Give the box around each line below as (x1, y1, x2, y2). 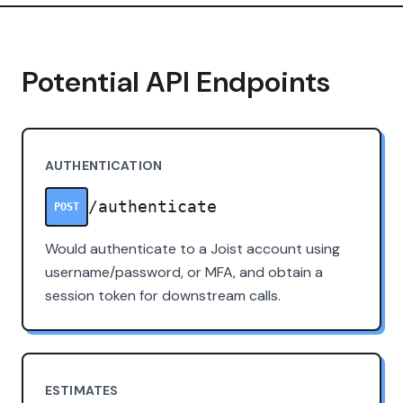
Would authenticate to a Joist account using (45, 238, 340, 258)
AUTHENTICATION (45, 157, 162, 174)
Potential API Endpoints (22, 62, 330, 101)
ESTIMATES (45, 381, 119, 399)
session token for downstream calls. (45, 285, 281, 305)
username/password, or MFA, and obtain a (45, 262, 323, 282)
